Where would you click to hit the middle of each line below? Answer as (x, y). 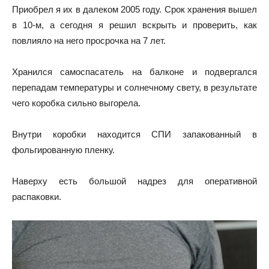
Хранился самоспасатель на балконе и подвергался (134, 71)
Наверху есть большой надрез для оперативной (134, 181)
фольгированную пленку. (63, 150)
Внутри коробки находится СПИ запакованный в (134, 134)
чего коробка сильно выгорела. (76, 103)
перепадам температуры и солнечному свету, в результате (134, 87)
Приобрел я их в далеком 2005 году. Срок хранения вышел (134, 9)
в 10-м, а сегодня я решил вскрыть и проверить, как (134, 25)
